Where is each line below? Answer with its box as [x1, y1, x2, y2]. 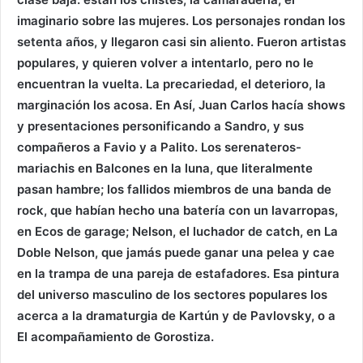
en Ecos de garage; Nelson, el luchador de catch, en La [17, 223, 338, 239]
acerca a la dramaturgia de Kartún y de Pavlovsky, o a [17, 307, 335, 323]
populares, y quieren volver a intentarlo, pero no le [17, 54, 314, 70]
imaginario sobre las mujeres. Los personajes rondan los [17, 12, 345, 28]
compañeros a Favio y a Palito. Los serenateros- [17, 139, 301, 155]
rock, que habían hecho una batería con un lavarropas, [17, 202, 338, 218]
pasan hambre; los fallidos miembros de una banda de [17, 181, 331, 197]
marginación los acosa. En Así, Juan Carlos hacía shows [17, 96, 345, 113]
